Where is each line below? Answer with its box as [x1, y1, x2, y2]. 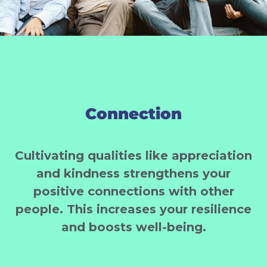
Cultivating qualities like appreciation [15, 148, 252, 163]
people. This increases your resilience [15, 201, 252, 216]
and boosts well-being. [61, 219, 206, 234]
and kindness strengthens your [36, 166, 231, 181]
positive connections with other [33, 184, 234, 198]
